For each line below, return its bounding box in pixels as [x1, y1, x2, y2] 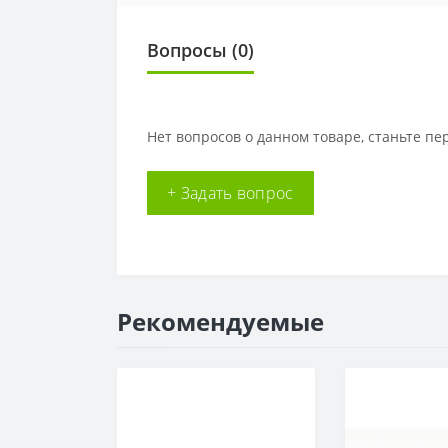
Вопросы [147, 38, 227, 63]
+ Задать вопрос [167, 182, 294, 205]
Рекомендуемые [117, 305, 324, 339]
